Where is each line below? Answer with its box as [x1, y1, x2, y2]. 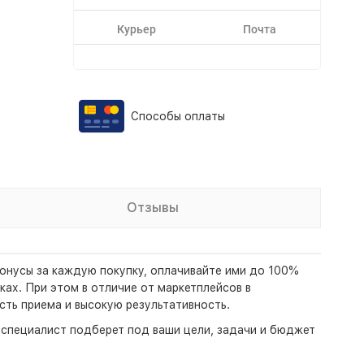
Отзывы [127, 200, 179, 215]
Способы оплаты [130, 110, 225, 123]
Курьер [117, 23, 156, 36]
